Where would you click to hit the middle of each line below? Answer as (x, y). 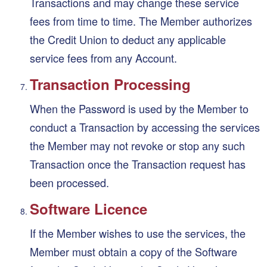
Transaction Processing (110, 84)
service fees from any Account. (103, 58)
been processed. (69, 182)
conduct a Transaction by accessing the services (145, 127)
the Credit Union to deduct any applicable (128, 39)
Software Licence (89, 208)
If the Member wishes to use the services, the (138, 233)
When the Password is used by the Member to (139, 108)
